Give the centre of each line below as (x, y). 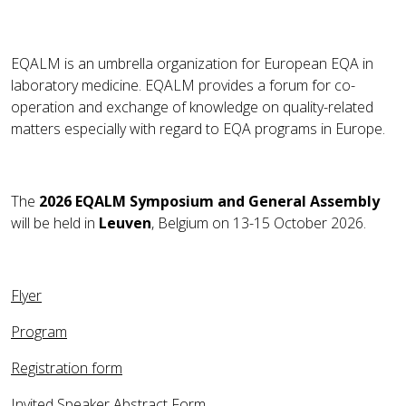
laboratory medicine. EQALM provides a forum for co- (183, 85)
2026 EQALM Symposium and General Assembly (209, 201)
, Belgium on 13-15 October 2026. (259, 222)
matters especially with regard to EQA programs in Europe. (198, 128)
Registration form (67, 367)
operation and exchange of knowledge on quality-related (192, 106)
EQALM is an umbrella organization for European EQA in (192, 63)
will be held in (55, 222)
